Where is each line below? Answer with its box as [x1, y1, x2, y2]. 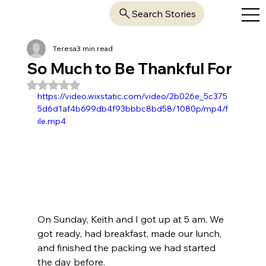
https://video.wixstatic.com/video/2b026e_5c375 [37, 90, 227, 102]
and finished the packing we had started [37, 242, 218, 254]
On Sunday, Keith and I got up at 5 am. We [37, 213, 226, 226]
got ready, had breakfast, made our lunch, [37, 227, 224, 240]
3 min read [76, 43, 113, 53]
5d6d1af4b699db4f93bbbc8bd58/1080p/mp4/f [37, 103, 228, 114]
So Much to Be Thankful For [26, 58, 232, 78]
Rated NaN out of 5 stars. [52, 78, 150, 90]
